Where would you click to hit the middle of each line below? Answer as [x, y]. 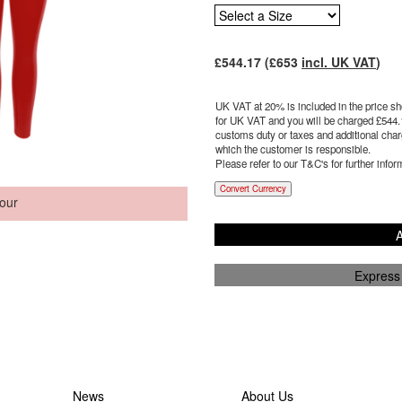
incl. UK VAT [338, 62]
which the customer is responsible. [293, 149]
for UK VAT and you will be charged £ [298, 120]
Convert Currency [253, 188]
